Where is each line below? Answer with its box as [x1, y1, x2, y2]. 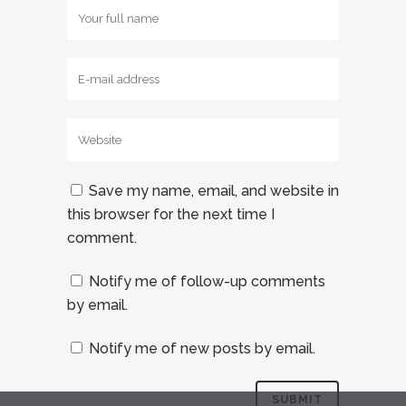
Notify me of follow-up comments [89, 273, 325, 290]
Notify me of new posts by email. [89, 340, 315, 357]
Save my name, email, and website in [89, 182, 339, 199]
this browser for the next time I [67, 206, 275, 223]
